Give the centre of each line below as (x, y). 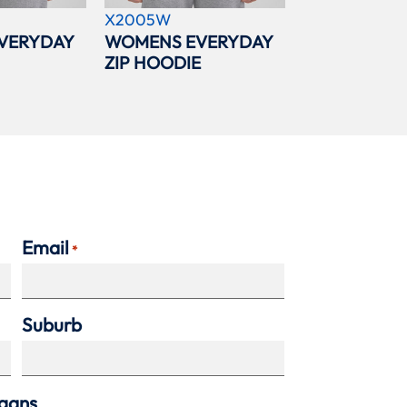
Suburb (51, 325)
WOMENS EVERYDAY (188, 42)
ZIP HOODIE (152, 63)
